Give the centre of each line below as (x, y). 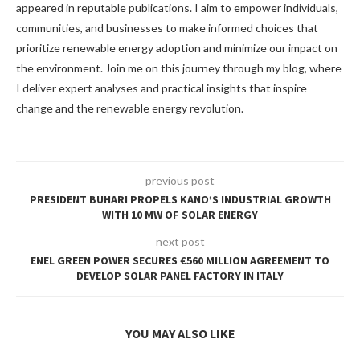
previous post (180, 181)
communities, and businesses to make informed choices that (167, 28)
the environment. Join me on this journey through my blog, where (179, 68)
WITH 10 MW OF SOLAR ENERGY (180, 215)
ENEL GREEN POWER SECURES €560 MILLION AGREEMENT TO (180, 261)
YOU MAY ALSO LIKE (180, 334)
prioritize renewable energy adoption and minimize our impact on (177, 48)
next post (180, 242)
